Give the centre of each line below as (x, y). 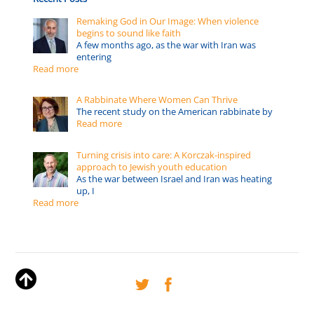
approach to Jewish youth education (152, 166)
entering (94, 57)
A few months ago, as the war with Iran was (166, 45)
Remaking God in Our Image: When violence (168, 21)
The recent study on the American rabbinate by (175, 112)
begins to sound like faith (129, 33)
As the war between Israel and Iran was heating (175, 178)
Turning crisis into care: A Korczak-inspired (164, 155)
